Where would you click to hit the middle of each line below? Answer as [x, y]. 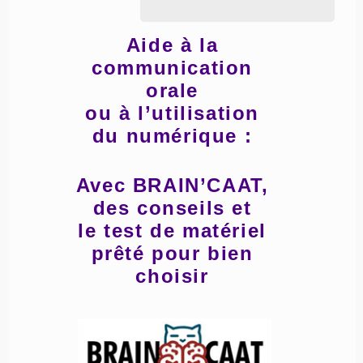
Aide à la [172, 45]
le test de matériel [172, 230]
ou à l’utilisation [172, 113]
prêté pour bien [172, 253]
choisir [172, 275]
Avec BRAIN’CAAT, [172, 185]
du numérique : [172, 135]
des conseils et [172, 207]
